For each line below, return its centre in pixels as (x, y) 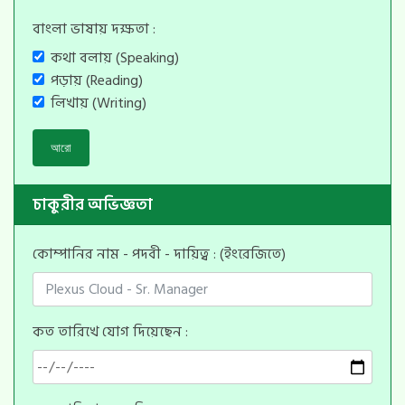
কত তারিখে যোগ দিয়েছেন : (110, 332)
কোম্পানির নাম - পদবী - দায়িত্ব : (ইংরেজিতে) (159, 254)
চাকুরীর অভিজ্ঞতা (93, 205)
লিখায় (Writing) (99, 103)
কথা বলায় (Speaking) (115, 57)
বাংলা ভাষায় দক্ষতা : (94, 28)
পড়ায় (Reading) (97, 80)
